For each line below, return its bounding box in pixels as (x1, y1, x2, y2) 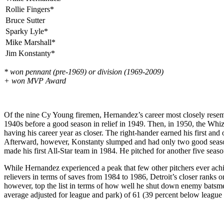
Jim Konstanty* (5, 48, 55, 57)
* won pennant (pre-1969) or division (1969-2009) (4, 67, 163, 76)
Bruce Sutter (5, 15, 45, 24)
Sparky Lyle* (5, 26, 48, 35)
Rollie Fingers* (5, 4, 54, 13)
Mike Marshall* (5, 37, 55, 46)
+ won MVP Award (4, 76, 66, 85)
